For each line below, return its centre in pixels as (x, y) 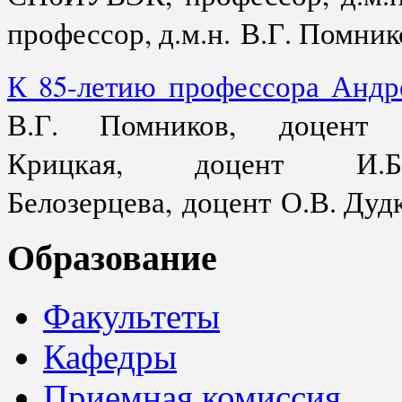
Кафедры (110, 357)
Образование (112, 258)
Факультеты (131, 317)
